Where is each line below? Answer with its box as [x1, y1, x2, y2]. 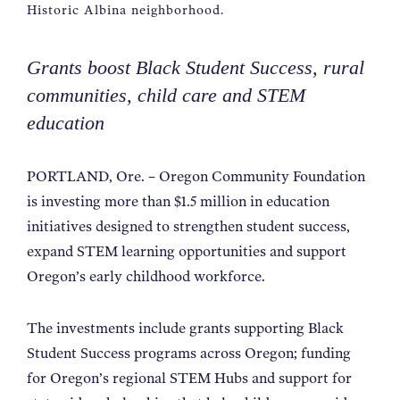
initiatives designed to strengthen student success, [27, 217, 350, 235]
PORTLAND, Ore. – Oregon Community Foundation [27, 167, 365, 185]
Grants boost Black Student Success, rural [27, 56, 364, 79]
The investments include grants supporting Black [27, 319, 344, 337]
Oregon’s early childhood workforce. [27, 267, 269, 285]
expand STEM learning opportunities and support [27, 242, 346, 260]
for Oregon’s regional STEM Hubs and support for [27, 369, 352, 387]
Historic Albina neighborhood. [27, 2, 224, 17]
